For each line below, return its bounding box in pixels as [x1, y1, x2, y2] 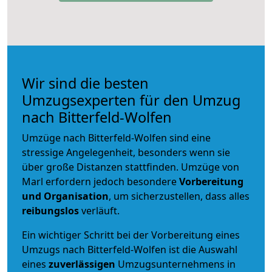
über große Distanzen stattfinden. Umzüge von [22, 160, 239, 174]
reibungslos [22, 203, 79, 217]
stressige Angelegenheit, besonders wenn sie [22, 145, 230, 159]
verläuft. [79, 203, 120, 217]
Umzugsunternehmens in [118, 257, 236, 271]
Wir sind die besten [22, 73, 149, 93]
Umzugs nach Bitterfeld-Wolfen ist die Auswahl [22, 242, 237, 256]
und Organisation [22, 189, 109, 203]
